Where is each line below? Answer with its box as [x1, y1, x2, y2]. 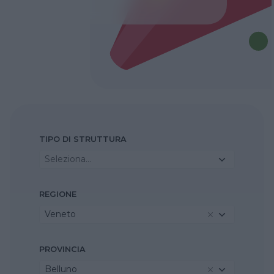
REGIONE [39, 190, 76, 199]
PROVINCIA [39, 245, 86, 254]
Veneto [45, 209, 76, 220]
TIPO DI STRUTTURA [39, 135, 127, 144]
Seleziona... [45, 154, 91, 165]
